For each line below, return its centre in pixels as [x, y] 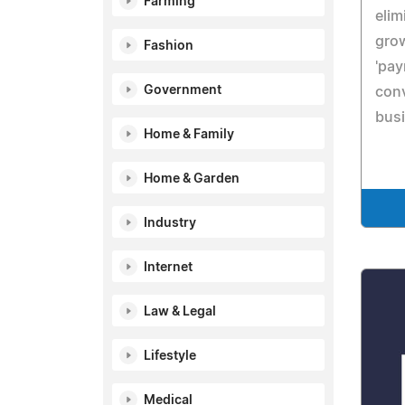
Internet [168, 268]
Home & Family [189, 135]
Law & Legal [180, 312]
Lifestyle [170, 356]
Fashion [169, 46]
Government [183, 90]
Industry [170, 223]
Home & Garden [192, 179]
